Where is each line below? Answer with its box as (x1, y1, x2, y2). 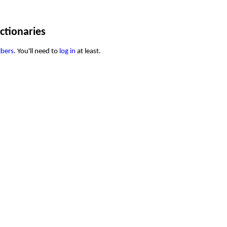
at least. (75, 47, 101, 55)
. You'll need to (14, 47, 59, 55)
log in (59, 47, 75, 55)
